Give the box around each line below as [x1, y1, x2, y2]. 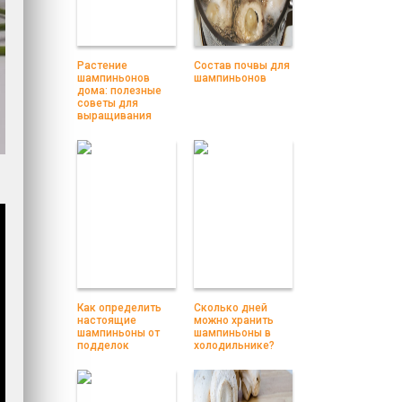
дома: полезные [77, 84, 162, 97]
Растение [77, 59, 127, 72]
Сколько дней [194, 301, 267, 314]
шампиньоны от [77, 327, 160, 339]
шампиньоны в [194, 327, 271, 339]
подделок [77, 339, 129, 352]
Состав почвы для [194, 59, 290, 72]
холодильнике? [194, 339, 275, 352]
